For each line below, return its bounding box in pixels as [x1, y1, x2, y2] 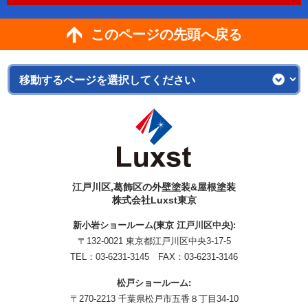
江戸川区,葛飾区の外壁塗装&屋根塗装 [72, 181, 236, 192]
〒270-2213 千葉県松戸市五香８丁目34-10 [69, 294, 239, 304]
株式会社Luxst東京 [111, 195, 197, 206]
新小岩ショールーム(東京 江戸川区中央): [72, 220, 236, 230]
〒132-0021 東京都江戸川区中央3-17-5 [77, 236, 231, 246]
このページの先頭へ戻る [90, 27, 242, 42]
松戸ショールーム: [117, 278, 191, 288]
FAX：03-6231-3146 [149, 252, 238, 262]
